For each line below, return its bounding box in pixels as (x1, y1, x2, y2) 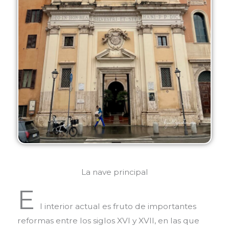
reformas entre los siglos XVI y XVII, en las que (17, 215, 199, 225)
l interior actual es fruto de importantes (39, 201, 196, 211)
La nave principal (81, 167, 148, 177)
